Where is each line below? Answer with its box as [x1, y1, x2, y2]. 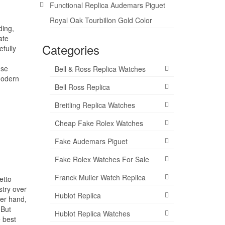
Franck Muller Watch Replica [54, 172, 146, 182]
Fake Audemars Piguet [54, 136, 128, 146]
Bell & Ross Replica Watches [54, 64, 146, 74]
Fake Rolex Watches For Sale [54, 154, 149, 164]
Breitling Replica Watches [54, 100, 135, 110]
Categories [42, 41, 99, 58]
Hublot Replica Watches [54, 208, 130, 218]
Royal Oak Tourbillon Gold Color [49, 15, 152, 25]
